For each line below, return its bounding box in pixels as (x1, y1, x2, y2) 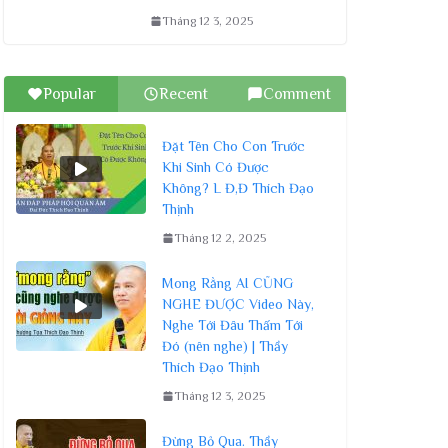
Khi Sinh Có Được (162, 158, 269, 175)
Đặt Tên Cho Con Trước (162, 137, 305, 154)
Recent (158, 84, 208, 103)
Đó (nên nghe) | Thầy (162, 337, 288, 354)
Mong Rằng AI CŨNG (162, 274, 293, 291)
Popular (42, 84, 96, 103)
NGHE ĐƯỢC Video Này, (162, 295, 314, 312)
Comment (263, 84, 331, 103)
